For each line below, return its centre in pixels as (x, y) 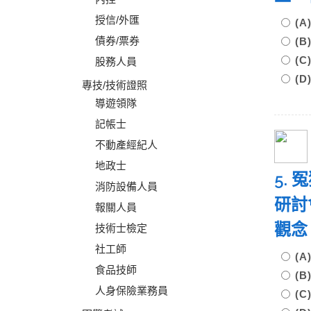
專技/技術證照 (115, 85)
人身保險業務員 (132, 291)
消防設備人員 (126, 186)
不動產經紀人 (126, 145)
